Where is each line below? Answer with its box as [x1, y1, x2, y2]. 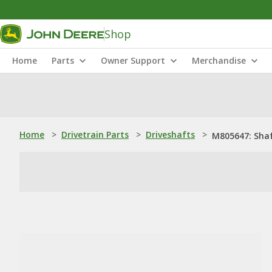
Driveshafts [146, 129, 195, 140]
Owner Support [101, 55, 165, 66]
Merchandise [192, 55, 246, 66]
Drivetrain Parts [61, 129, 129, 140]
